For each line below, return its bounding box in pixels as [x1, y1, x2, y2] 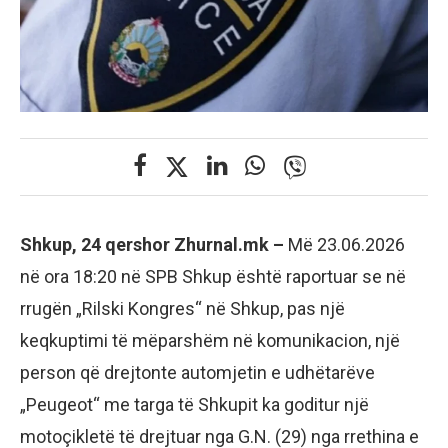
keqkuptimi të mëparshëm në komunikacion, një [20, 330, 400, 352]
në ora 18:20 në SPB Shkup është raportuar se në [20, 266, 406, 288]
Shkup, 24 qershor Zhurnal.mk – [20, 234, 288, 256]
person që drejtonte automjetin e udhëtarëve [20, 362, 375, 384]
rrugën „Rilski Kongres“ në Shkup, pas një [20, 298, 345, 320]
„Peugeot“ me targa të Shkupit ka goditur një [20, 394, 369, 416]
